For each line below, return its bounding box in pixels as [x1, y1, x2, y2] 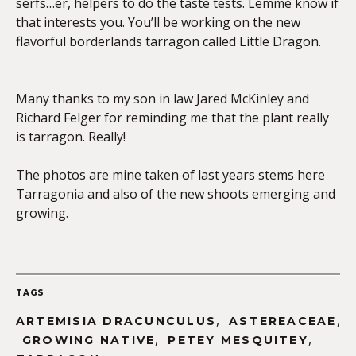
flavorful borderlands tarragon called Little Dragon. [16, 33, 321, 50]
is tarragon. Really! [16, 128, 126, 145]
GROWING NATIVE [22, 333, 156, 347]
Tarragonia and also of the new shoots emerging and [16, 185, 335, 203]
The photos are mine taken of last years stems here [16, 166, 325, 184]
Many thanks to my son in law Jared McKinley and [16, 90, 309, 107]
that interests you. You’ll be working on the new [16, 14, 300, 31]
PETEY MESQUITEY [168, 333, 308, 347]
